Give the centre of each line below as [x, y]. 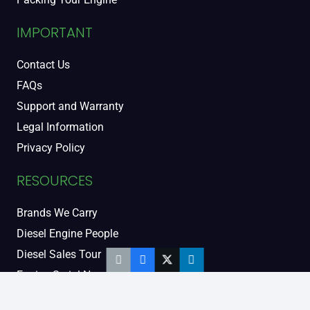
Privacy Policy [51, 148]
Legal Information [60, 127]
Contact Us [43, 65]
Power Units [46, 296]
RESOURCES [55, 181]
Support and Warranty [70, 107]
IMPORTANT [55, 33]
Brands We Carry [57, 213]
